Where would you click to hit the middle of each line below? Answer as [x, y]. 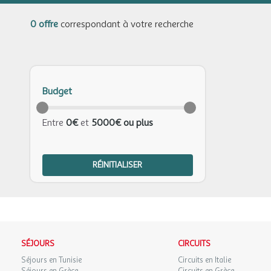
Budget [57, 91]
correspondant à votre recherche [126, 24]
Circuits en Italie [204, 260]
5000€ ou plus [122, 123]
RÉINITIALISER [118, 165]
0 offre [44, 24]
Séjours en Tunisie [51, 260]
